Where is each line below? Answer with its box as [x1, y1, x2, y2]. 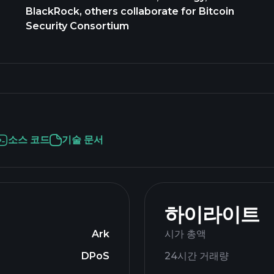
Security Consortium [25, 20, 129, 32]
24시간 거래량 [165, 250, 229, 262]
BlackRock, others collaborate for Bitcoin [25, 6, 234, 17]
